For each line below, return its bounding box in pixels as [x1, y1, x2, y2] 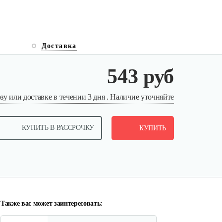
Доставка [41, 42, 77, 50]
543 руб [107, 65, 174, 88]
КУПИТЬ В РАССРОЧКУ [21, 124, 94, 131]
